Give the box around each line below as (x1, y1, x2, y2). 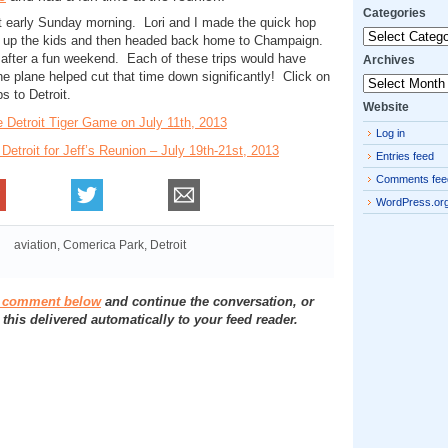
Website (363, 99, 409, 114)
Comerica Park (63, 238, 144, 253)
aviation (14, 238, 57, 253)
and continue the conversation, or (101, 294, 314, 310)
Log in (376, 126, 405, 139)
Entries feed (376, 149, 434, 162)
